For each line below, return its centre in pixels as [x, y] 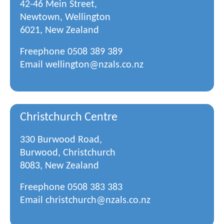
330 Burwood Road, [61, 140]
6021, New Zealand [59, 30]
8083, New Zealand [59, 166]
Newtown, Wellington [65, 17]
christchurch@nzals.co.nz [98, 200]
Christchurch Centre [69, 117]
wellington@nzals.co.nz [94, 65]
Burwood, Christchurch [68, 153]
